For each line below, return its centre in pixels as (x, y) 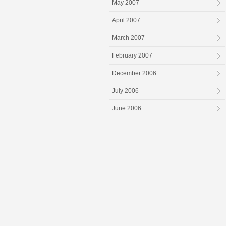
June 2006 (127, 109)
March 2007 (128, 38)
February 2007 (132, 56)
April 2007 (126, 20)
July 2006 (125, 91)
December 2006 (134, 73)
